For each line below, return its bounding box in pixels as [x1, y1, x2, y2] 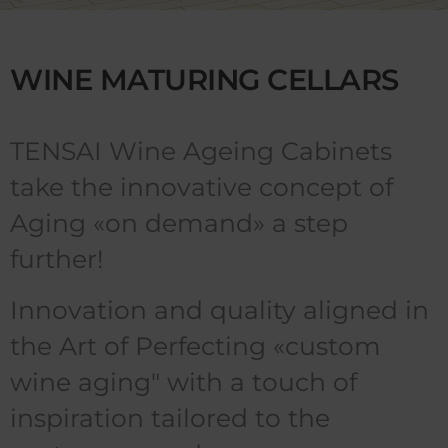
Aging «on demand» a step [10, 207, 348, 238]
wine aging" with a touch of [10, 366, 357, 397]
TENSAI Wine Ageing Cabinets [10, 135, 392, 166]
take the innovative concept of [10, 171, 393, 202]
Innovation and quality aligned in [10, 294, 429, 325]
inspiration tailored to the [10, 402, 330, 433]
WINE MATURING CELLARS [10, 61, 399, 97]
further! [10, 243, 104, 274]
